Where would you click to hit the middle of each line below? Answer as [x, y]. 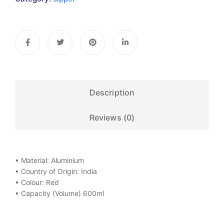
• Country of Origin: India [56, 171]
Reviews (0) [112, 118]
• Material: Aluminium [49, 160]
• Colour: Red [37, 182]
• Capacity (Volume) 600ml [59, 193]
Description [112, 93]
